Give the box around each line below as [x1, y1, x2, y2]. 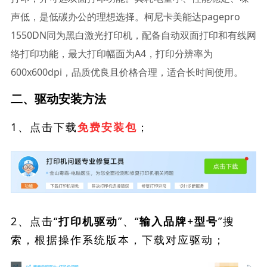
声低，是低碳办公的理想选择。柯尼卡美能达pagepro [10, 10, 240, 23]
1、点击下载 [10, 120, 77, 134]
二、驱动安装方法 [10, 91, 106, 107]
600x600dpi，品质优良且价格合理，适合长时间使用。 [10, 66, 243, 79]
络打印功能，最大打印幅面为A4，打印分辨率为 [10, 47, 213, 60]
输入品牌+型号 [139, 215, 218, 228]
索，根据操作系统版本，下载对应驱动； [10, 232, 225, 247]
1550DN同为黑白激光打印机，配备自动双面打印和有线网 [10, 29, 256, 42]
